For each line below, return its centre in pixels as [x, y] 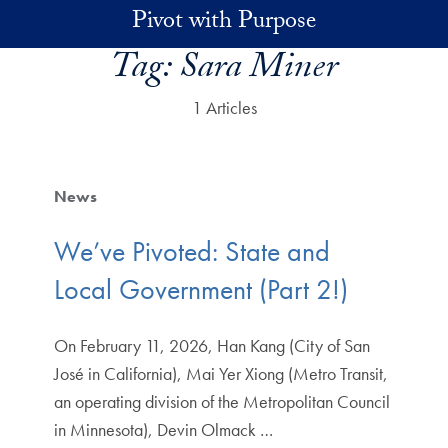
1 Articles [224, 107]
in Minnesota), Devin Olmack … [163, 430]
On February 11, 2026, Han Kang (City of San [211, 346]
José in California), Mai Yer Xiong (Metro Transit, [220, 374]
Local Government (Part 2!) [200, 290]
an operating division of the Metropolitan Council [221, 402]
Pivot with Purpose [224, 23]
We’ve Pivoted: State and [191, 252]
